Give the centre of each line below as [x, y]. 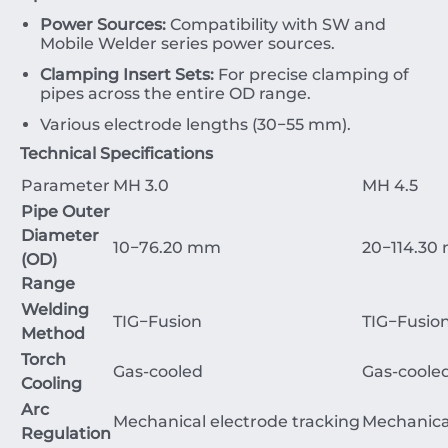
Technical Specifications [116, 153]
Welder [127, 43]
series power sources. [246, 43]
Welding [55, 309]
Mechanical [159, 421]
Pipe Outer [65, 211]
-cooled [173, 371]
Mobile [67, 43]
